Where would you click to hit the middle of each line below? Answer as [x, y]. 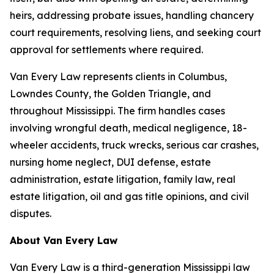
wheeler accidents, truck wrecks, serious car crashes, [134, 145]
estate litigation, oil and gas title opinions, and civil [129, 196]
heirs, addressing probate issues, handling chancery [132, 15]
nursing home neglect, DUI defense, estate [110, 162]
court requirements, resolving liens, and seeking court [135, 32]
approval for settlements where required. [106, 50]
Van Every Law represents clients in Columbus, [118, 76]
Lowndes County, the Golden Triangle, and [110, 94]
